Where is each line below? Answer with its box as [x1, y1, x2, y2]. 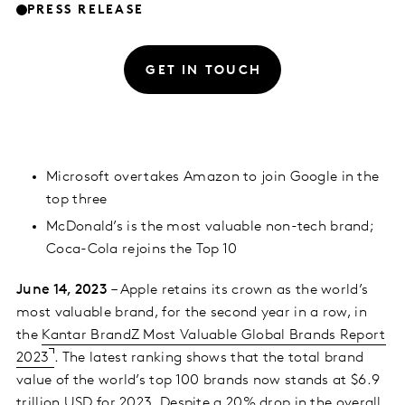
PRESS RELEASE [27, 4, 145, 17]
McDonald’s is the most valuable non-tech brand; [46, 220, 374, 235]
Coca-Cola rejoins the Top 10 [46, 242, 238, 258]
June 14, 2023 [16, 283, 112, 298]
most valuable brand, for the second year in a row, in [16, 306, 367, 321]
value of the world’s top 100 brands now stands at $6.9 [16, 373, 381, 389]
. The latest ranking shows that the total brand [54, 351, 364, 366]
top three [46, 193, 108, 208]
